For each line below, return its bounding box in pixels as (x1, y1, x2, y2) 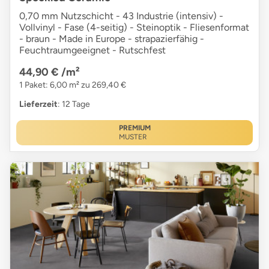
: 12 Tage (58, 99, 90, 110)
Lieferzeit (19, 99, 58, 110)
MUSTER (118, 133, 147, 142)
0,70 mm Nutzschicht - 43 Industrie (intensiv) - (19, 10, 223, 22)
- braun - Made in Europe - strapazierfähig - (19, 33, 204, 45)
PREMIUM (118, 124, 151, 133)
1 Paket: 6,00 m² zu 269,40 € (19, 80, 126, 91)
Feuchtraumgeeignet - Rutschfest (19, 44, 166, 56)
